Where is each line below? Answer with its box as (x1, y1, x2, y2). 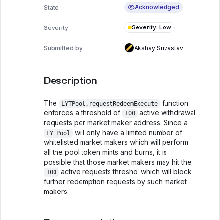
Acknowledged (135, 3, 179, 11)
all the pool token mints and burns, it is (44, 148, 167, 157)
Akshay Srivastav (134, 44, 183, 52)
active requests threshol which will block (58, 167, 192, 176)
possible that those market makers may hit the (44, 158, 192, 166)
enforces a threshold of (44, 109, 122, 117)
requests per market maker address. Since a (44, 118, 188, 127)
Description (44, 74, 97, 86)
